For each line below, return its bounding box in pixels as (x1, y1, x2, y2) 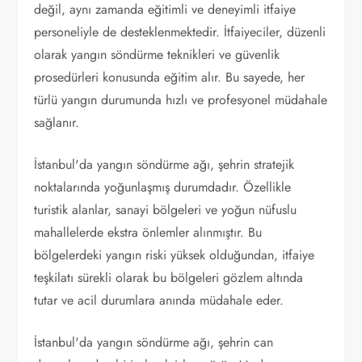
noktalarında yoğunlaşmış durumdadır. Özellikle (34, 178, 292, 196)
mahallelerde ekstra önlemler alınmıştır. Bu (34, 223, 263, 242)
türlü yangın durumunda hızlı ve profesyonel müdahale (34, 90, 328, 109)
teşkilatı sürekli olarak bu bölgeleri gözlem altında (34, 268, 304, 287)
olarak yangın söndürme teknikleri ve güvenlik (34, 45, 280, 64)
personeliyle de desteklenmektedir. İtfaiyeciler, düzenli (34, 23, 326, 41)
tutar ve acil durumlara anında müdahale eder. (34, 291, 284, 309)
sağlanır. (34, 113, 80, 132)
